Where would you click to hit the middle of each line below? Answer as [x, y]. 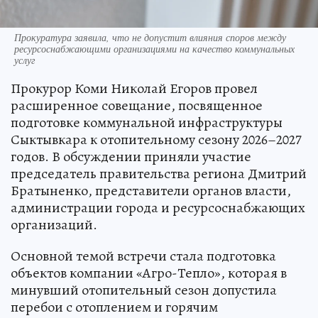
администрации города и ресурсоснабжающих [158, 207]
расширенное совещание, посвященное [137, 105]
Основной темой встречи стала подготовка [143, 256]
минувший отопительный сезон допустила [144, 290]
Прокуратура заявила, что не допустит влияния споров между [150, 37]
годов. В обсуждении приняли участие [131, 156]
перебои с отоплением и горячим [114, 307]
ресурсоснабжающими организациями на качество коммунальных [154, 48]
